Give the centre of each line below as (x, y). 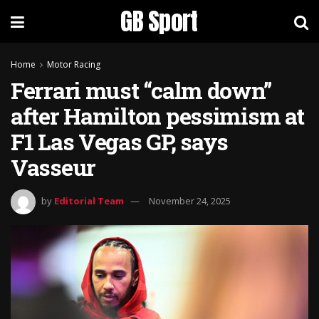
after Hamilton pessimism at (157, 116)
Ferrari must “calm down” (141, 90)
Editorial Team (89, 200)
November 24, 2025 (190, 200)
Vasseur (53, 167)
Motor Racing (74, 64)
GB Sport (159, 21)
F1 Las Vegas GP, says (120, 141)
